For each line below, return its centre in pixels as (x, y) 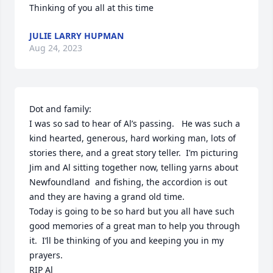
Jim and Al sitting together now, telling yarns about (134, 167)
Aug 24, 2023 (56, 48)
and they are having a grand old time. (109, 197)
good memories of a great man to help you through (135, 226)
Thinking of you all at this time (91, 8)
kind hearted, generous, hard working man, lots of (133, 138)
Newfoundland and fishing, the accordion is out (128, 182)
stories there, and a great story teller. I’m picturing (134, 153)
